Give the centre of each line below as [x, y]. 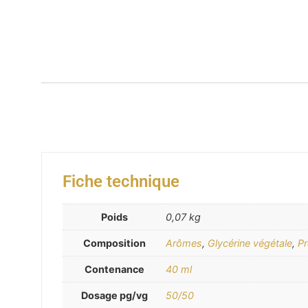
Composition [114, 243]
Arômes [184, 243]
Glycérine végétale [250, 243]
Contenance [114, 269]
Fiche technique [121, 182]
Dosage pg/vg [114, 296]
